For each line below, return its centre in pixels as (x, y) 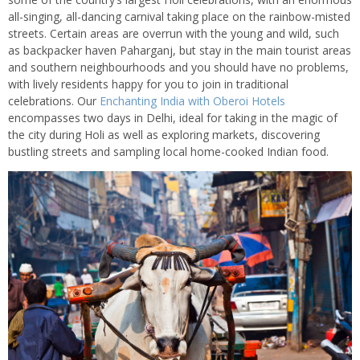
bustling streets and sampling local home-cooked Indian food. (168, 151)
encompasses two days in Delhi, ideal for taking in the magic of (173, 117)
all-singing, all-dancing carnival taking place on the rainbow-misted (179, 16)
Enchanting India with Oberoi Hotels (192, 100)
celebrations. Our (54, 100)
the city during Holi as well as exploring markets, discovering (164, 134)
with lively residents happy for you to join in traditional (148, 84)
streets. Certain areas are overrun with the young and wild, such (174, 33)
